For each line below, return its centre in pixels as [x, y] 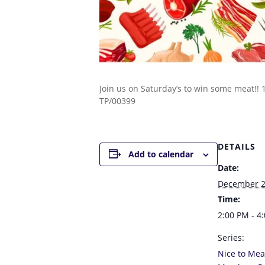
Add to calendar [161, 154]
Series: [231, 237]
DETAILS [237, 146]
